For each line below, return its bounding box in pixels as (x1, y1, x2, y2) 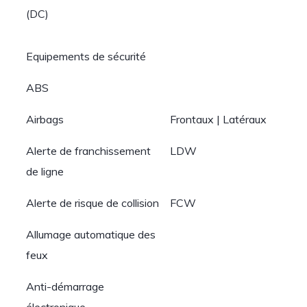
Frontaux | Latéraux (170, 112, 267, 126)
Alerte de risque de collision (26, 196, 160, 210)
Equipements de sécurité (26, 49, 147, 63)
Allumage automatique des (26, 228, 156, 241)
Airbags (26, 112, 64, 126)
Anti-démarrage (26, 280, 105, 293)
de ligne (26, 164, 64, 178)
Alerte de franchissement (26, 144, 151, 158)
